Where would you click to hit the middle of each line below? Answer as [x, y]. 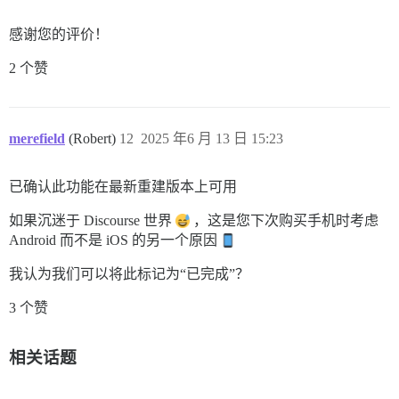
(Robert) [94, 138]
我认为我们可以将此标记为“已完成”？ [129, 273]
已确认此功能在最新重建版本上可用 [123, 186]
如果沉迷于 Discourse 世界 [92, 220]
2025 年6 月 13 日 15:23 [212, 138]
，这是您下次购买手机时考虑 [284, 220]
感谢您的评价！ [59, 34]
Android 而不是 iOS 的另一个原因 [115, 240]
